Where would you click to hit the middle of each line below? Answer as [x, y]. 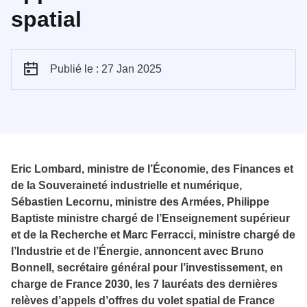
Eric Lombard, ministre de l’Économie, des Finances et [152, 169]
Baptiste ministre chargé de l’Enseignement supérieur [150, 218]
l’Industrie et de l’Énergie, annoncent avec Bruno [137, 251]
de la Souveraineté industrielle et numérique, [126, 185]
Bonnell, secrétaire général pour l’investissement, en [147, 267]
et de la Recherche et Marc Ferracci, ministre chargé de [153, 234]
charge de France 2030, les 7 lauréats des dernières [144, 284]
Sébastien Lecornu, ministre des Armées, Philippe [140, 201]
